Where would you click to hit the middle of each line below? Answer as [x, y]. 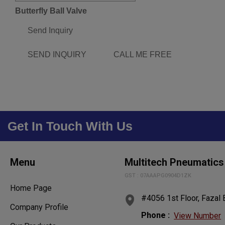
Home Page [31, 188]
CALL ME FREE [143, 54]
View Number [198, 215]
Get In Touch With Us [70, 126]
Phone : [156, 215]
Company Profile [39, 207]
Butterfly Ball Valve [51, 11]
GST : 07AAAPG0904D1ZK [158, 175]
